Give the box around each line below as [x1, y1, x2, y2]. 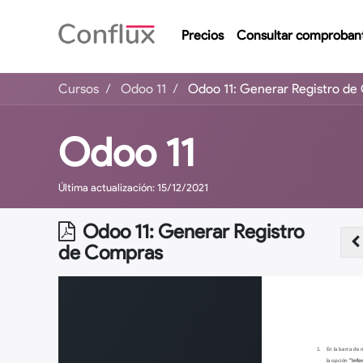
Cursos [58, 81, 99, 96]
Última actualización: [58, 181, 155, 194]
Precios [181, 28, 224, 43]
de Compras [58, 241, 163, 264]
